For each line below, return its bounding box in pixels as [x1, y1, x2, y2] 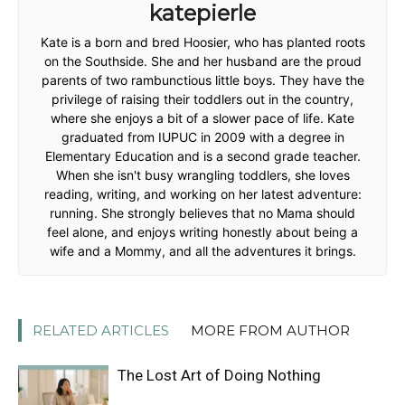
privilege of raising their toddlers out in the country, [52, 91, 353, 107]
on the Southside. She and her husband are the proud [43, 53, 362, 69]
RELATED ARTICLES [33, 322, 169, 339]
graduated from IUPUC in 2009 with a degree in [61, 129, 344, 145]
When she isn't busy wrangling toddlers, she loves [55, 167, 350, 183]
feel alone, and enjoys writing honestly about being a [47, 224, 358, 240]
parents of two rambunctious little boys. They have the [41, 72, 364, 88]
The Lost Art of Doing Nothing [118, 366, 321, 384]
